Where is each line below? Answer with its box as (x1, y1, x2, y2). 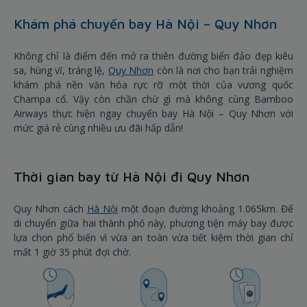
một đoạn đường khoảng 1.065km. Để (117, 202, 294, 216)
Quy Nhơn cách (14, 202, 87, 216)
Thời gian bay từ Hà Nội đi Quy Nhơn (14, 169, 249, 185)
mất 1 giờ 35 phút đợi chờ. (14, 245, 131, 259)
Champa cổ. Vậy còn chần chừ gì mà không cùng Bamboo (14, 93, 293, 106)
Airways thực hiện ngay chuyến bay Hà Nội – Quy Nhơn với (14, 107, 293, 121)
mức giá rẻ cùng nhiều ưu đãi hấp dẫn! (14, 121, 183, 135)
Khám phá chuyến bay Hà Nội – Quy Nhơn (14, 16, 277, 32)
